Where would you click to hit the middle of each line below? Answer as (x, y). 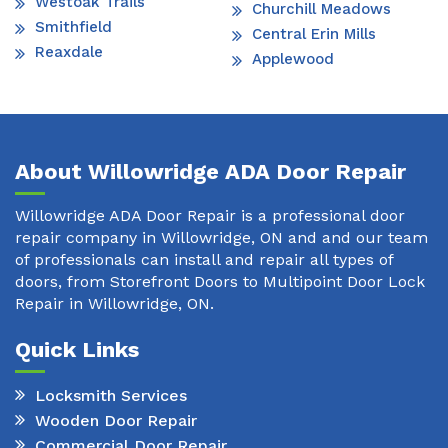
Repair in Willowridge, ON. (114, 304)
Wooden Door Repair (116, 420)
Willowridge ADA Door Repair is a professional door (210, 216)
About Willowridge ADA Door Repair (210, 172)
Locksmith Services (111, 395)
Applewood (293, 59)
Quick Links (77, 350)
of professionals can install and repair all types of (204, 260)
